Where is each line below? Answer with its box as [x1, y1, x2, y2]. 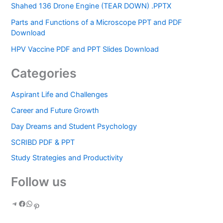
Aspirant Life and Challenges [11, 90, 109, 99]
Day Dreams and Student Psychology [11, 121, 137, 131]
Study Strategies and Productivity [11, 153, 123, 163]
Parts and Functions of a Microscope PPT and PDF [11, 18, 183, 27]
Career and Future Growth [11, 106, 100, 115]
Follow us [11, 174, 67, 190]
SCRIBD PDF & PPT [11, 137, 75, 147]
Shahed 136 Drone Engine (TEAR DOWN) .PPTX [11, 1, 172, 11]
